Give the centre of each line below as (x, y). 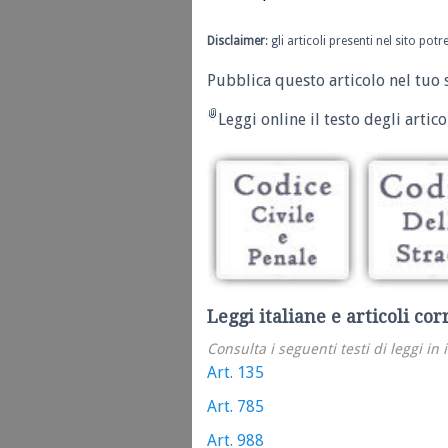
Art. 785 (235, 407)
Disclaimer (236, 41)
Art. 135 (235, 373)
